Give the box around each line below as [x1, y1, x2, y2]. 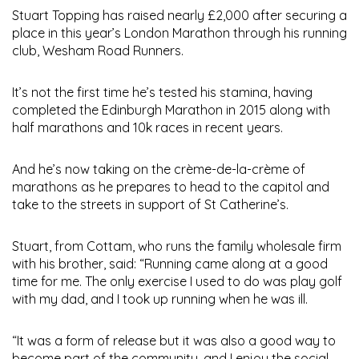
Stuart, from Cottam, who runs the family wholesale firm [12, 237, 341, 254]
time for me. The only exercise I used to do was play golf [12, 272, 342, 289]
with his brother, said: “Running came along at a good [12, 255, 328, 272]
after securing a [252, 6, 347, 23]
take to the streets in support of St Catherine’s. [12, 196, 288, 212]
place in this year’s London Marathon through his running [12, 24, 347, 41]
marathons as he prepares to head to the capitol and [12, 178, 329, 195]
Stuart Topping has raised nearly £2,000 [12, 6, 249, 23]
